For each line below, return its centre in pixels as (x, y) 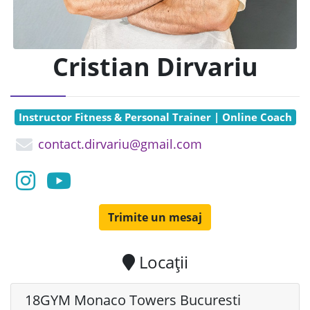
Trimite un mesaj (155, 217)
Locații (161, 262)
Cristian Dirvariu (155, 67)
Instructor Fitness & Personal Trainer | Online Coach (155, 117)
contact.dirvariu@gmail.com (120, 144)
